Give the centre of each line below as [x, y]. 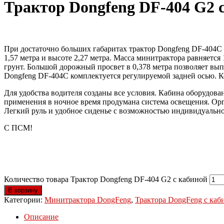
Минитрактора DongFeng [88, 199]
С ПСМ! [18, 127]
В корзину [23, 190]
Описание [41, 216]
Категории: [24, 199]
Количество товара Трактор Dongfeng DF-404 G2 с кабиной [106, 179]
